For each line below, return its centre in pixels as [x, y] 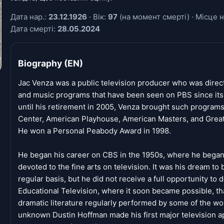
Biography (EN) [50, 63]
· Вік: [97, 17]
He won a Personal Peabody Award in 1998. [94, 131]
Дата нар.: [29, 17]
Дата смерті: [34, 29]
